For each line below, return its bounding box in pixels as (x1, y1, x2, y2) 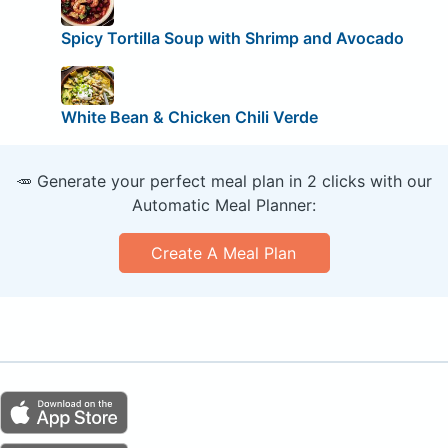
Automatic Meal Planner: (132, 195, 316, 216)
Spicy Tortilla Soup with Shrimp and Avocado (60, 27, 404, 48)
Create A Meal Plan (151, 243, 297, 264)
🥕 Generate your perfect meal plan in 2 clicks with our (16, 171, 432, 192)
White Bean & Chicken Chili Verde (60, 107, 318, 128)
